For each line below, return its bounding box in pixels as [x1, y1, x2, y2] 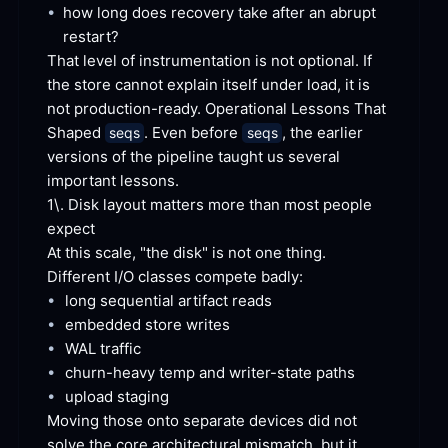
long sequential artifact [65, 291, 228, 311]
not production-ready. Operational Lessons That [47, 99, 386, 119]
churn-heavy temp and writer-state [65, 363, 312, 383]
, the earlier [281, 123, 363, 143]
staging [113, 387, 169, 407]
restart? [62, 27, 119, 47]
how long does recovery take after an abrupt [62, 3, 376, 23]
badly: [257, 267, 303, 287]
